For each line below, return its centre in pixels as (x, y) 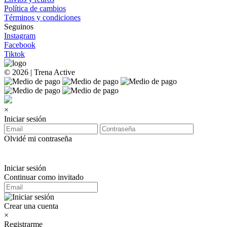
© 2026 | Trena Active (40, 72)
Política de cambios (35, 8)
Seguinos (19, 27)
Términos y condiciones (42, 17)
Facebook (20, 45)
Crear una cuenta (31, 206)
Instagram (20, 36)
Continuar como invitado (44, 177)
